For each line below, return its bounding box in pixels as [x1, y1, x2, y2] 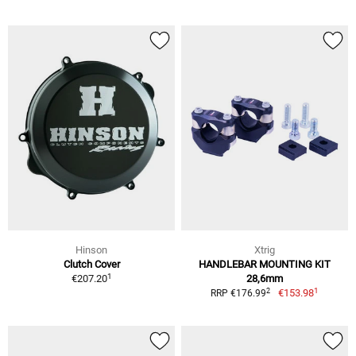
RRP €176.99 [211, 288, 267, 300]
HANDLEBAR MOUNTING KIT [199, 258, 331, 271]
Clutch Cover [63, 258, 120, 271]
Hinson [75, 244, 107, 257]
